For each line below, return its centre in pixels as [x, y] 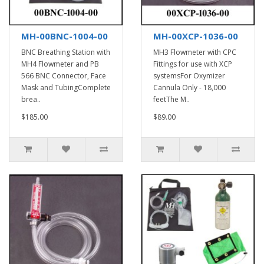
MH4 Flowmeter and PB [60, 64]
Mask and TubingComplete [66, 88]
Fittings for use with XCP [193, 64]
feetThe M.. [171, 99]
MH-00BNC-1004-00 [65, 36]
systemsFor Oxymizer [189, 76]
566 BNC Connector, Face [64, 76]
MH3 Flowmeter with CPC [195, 52]
